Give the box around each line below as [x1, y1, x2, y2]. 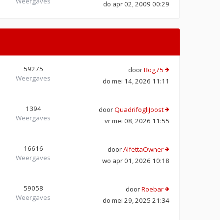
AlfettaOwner [123, 144, 164, 154]
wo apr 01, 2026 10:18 [102, 156, 169, 165]
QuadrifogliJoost [114, 105, 164, 114]
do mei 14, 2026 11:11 [103, 76, 169, 85]
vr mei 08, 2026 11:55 [105, 116, 169, 125]
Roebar [141, 184, 164, 193]
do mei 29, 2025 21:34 [103, 195, 169, 205]
